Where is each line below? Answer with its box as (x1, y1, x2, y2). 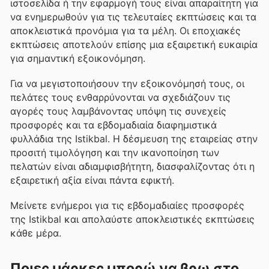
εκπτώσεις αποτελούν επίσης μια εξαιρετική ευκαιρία (10, 38, 258, 50)
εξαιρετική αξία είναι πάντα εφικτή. (10, 174, 174, 186)
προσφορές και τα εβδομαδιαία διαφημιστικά (10, 118, 217, 131)
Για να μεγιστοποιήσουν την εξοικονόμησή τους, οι (10, 77, 244, 89)
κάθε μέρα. (10, 227, 61, 240)
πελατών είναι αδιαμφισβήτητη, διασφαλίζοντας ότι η (10, 160, 255, 172)
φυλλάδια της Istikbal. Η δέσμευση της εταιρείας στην (10, 132, 258, 145)
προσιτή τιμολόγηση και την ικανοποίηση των (10, 146, 219, 159)
